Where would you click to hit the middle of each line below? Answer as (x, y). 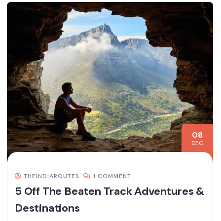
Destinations (47, 208)
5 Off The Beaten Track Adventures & (110, 191)
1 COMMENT (112, 176)
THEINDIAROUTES (52, 176)
